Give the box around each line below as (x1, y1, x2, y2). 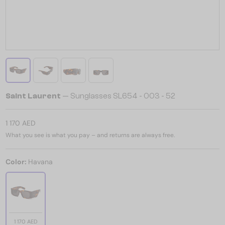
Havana (28, 157, 53, 166)
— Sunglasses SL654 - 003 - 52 (61, 91, 175, 100)
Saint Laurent (6, 91, 61, 100)
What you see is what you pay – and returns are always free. (6, 131, 175, 139)
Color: (6, 157, 28, 166)
